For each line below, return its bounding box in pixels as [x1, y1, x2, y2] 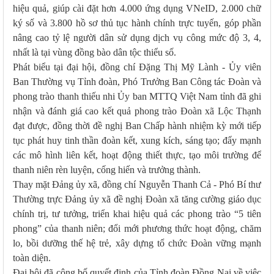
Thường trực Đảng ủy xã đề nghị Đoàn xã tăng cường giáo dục [13, 194, 261, 204]
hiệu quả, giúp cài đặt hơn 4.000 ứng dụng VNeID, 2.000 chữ [13, 3, 261, 13]
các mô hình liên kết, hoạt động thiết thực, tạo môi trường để [13, 150, 261, 160]
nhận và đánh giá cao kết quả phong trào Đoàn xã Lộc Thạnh [13, 106, 261, 116]
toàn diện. [13, 253, 51, 263]
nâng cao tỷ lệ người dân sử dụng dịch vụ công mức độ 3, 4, [13, 32, 261, 43]
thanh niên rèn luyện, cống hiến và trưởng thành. [13, 165, 201, 175]
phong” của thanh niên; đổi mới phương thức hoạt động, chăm [13, 223, 261, 234]
